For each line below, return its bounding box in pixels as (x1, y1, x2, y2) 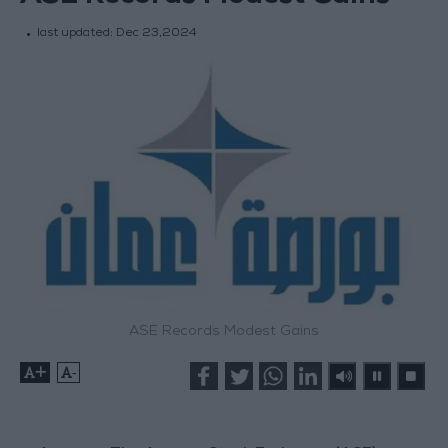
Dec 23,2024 (115, 28, 196, 41)
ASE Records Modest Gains (129, 325, 319, 340)
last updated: (36, 28, 116, 41)
